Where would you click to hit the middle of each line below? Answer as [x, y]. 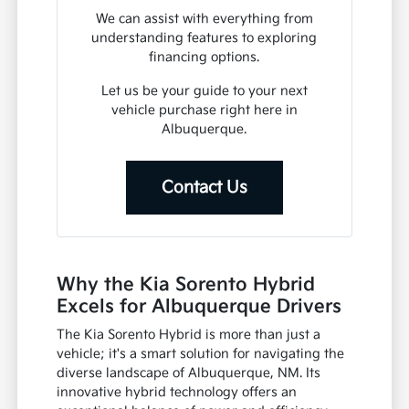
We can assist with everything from [204, 19]
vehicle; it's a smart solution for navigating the [201, 354]
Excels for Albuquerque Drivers [199, 307]
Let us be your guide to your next [204, 91]
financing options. [204, 58]
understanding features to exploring [204, 38]
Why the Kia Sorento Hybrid [186, 285]
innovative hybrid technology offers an [177, 393]
